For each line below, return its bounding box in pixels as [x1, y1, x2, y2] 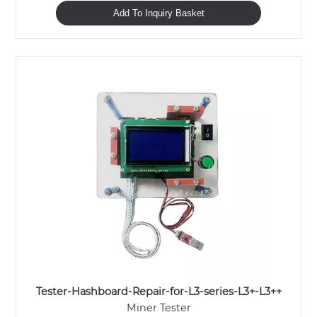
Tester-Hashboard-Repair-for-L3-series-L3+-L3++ [35, 285, 282, 298]
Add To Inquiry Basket [113, 8, 204, 18]
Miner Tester [126, 301, 191, 314]
